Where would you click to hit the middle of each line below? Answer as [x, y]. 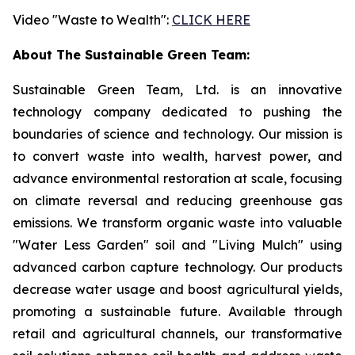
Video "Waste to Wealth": [92, 20]
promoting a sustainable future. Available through [177, 311]
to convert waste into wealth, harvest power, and [177, 156]
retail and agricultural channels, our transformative [177, 334]
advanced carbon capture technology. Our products [177, 267]
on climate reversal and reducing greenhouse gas [177, 200]
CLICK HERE [211, 20]
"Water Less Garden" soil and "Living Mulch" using [177, 245]
